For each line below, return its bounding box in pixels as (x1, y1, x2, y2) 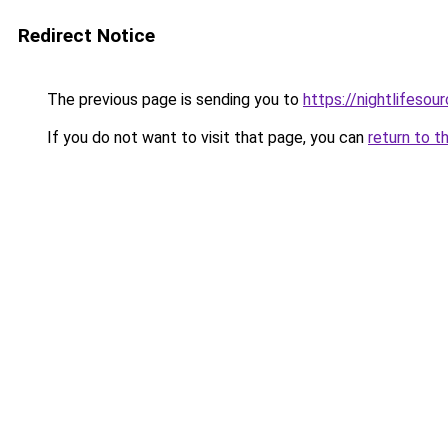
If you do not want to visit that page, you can (43, 128, 368, 147)
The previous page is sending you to (43, 90, 303, 109)
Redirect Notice (18, 24, 155, 47)
